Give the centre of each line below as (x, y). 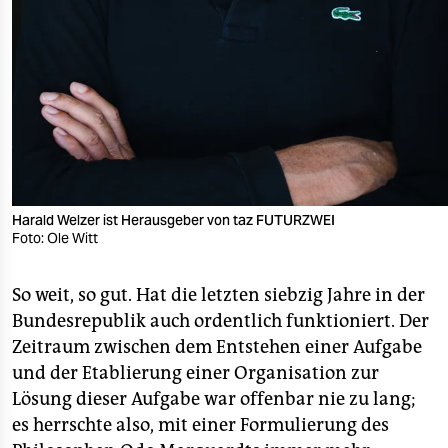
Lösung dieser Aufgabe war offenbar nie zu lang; (214, 398)
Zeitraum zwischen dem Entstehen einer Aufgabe (217, 346)
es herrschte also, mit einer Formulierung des (200, 424)
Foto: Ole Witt (55, 237)
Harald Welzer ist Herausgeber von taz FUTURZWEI (175, 219)
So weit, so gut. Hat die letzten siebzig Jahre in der (218, 294)
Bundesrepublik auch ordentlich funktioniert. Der (220, 320)
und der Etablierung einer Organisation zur (195, 372)
